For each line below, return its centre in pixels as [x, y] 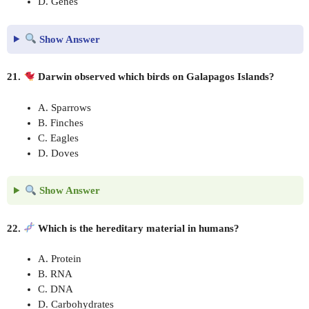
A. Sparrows [64, 107]
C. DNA [56, 289]
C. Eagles [58, 138]
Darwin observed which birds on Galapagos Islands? [155, 77]
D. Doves [58, 153]
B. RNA [55, 274]
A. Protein [60, 259]
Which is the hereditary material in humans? [138, 228]
